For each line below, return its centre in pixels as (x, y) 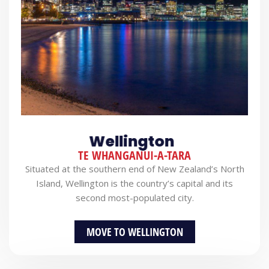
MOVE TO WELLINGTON (134, 232)
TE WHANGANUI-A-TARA (134, 155)
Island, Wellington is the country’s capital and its (134, 183)
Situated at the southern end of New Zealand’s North (134, 168)
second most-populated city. (134, 197)
